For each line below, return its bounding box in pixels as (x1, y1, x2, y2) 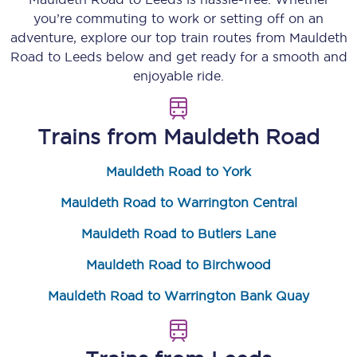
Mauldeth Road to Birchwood (86, 257, 271, 272)
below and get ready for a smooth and (101, 49, 347, 64)
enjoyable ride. (133, 69, 224, 83)
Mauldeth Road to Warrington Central (60, 195, 297, 210)
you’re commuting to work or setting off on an (33, 11, 324, 25)
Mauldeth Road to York (106, 164, 251, 178)
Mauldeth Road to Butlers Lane (81, 226, 276, 241)
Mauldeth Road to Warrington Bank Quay (48, 288, 309, 303)
